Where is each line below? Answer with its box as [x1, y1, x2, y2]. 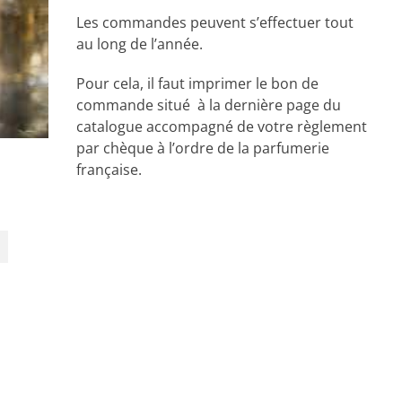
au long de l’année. [76, 34, 204, 54]
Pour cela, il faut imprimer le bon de [76, 74, 319, 93]
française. [76, 160, 143, 179]
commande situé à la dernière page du [76, 95, 342, 115]
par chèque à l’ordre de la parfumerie [76, 138, 330, 158]
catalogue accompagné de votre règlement [76, 117, 368, 136]
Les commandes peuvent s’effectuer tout [76, 13, 354, 32]
